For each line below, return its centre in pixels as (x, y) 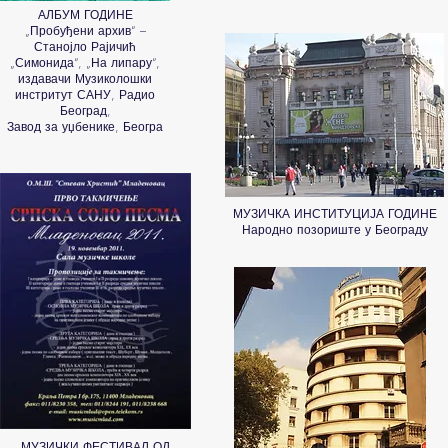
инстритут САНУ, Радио (85, 94)
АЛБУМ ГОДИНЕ (85, 14)
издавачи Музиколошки (85, 78)
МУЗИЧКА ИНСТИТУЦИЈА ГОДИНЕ (334, 213)
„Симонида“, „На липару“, (85, 62)
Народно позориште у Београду (334, 229)
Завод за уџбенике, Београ (85, 126)
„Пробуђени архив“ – (85, 30)
